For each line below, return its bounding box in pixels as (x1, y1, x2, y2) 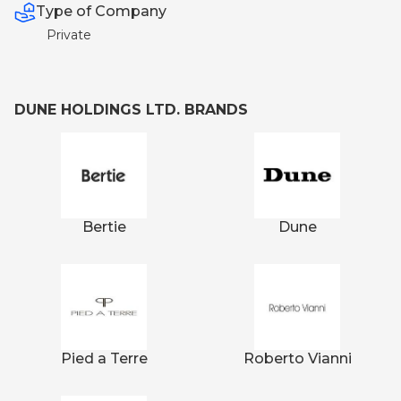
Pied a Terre (60, 349, 148, 367)
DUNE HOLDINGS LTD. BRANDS (14, 100, 248, 118)
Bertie (81, 218, 126, 235)
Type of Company (36, 3, 166, 20)
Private (47, 26, 91, 43)
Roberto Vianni (243, 349, 352, 367)
